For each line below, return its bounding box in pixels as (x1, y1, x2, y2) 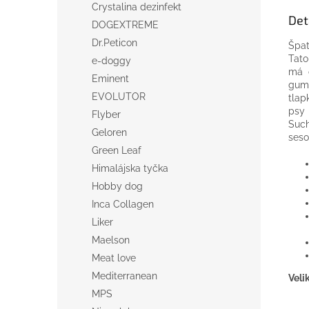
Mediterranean (92, 270, 157, 281)
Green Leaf (92, 145, 141, 156)
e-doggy (92, 55, 131, 66)
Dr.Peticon (92, 37, 137, 48)
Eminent (92, 73, 129, 84)
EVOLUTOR (92, 91, 146, 102)
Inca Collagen (92, 199, 154, 210)
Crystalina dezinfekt (92, 1, 181, 12)
